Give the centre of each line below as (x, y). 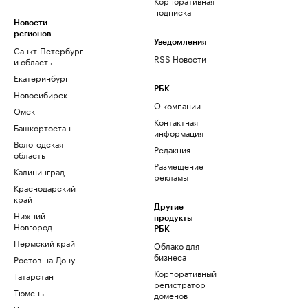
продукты (174, 218)
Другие (169, 207)
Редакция (172, 149)
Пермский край (44, 242)
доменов (171, 295)
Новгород (33, 226)
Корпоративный (185, 273)
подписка (173, 11)
